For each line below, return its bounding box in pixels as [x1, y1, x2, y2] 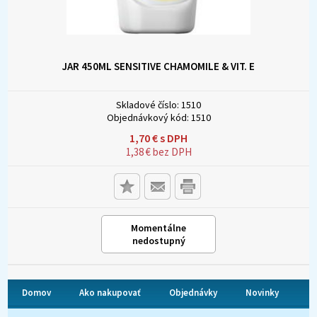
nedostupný [132, 234, 185, 248]
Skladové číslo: [116, 98, 179, 112]
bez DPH [150, 145, 192, 159]
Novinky [246, 287, 279, 299]
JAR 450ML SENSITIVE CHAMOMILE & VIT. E [62, 59, 255, 74]
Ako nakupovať [79, 287, 142, 299]
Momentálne [131, 221, 186, 235]
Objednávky [169, 287, 218, 299]
